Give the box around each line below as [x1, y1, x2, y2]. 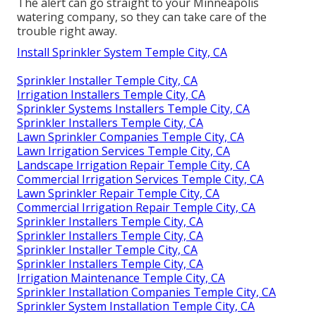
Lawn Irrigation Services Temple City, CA [17, 143, 230, 159]
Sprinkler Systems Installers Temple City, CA [17, 101, 250, 117]
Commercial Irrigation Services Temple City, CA [17, 171, 264, 188]
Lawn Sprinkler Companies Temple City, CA [17, 129, 244, 145]
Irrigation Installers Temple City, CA [17, 87, 205, 103]
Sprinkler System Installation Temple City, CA [17, 298, 255, 315]
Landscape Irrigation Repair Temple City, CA [17, 157, 250, 174]
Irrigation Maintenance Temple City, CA [17, 270, 225, 286]
